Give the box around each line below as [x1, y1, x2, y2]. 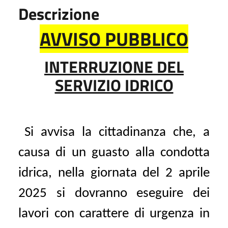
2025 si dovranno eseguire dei [18, 186, 210, 201]
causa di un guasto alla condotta [18, 146, 210, 160]
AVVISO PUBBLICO [40, 24, 188, 53]
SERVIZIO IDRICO [54, 72, 174, 97]
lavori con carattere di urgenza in [18, 207, 210, 221]
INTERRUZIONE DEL [44, 54, 184, 79]
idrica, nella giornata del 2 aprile [18, 166, 210, 180]
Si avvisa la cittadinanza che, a [24, 125, 210, 139]
